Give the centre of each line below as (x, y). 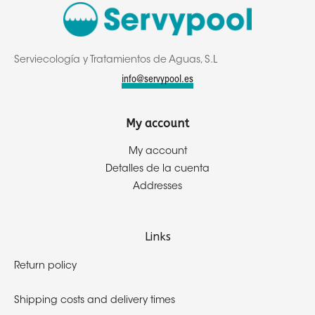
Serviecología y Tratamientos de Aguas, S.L (116, 61)
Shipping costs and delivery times (95, 301)
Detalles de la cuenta (157, 170)
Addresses (157, 187)
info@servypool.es (157, 81)
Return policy (45, 267)
